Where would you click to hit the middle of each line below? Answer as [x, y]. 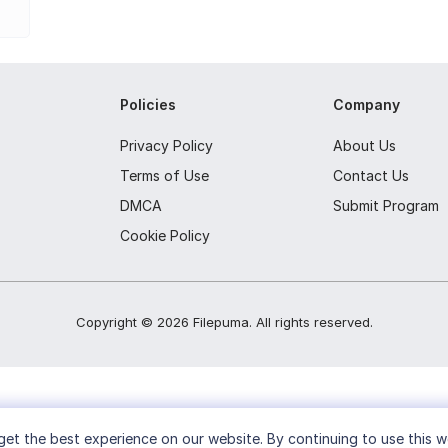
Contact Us [371, 175]
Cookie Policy [165, 235]
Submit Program [386, 205]
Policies [148, 104]
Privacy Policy [167, 145]
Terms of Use [165, 175]
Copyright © [116, 321]
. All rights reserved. [310, 321]
